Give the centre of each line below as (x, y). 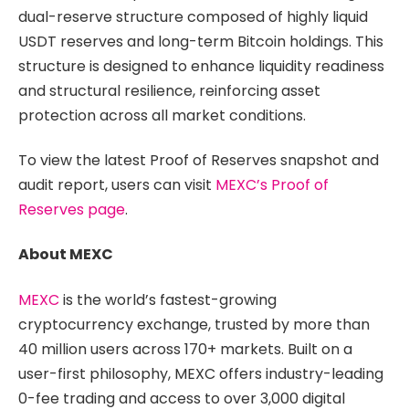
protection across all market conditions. (162, 115)
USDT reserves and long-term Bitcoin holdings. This (201, 41)
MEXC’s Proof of (272, 184)
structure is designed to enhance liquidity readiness (201, 66)
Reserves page (72, 209)
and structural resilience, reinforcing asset (169, 90)
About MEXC (66, 255)
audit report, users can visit (117, 184)
